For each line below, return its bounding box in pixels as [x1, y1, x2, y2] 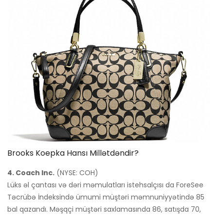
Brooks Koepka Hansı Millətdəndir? [7, 147, 139, 159]
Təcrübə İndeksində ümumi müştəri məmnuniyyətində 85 [7, 192, 204, 202]
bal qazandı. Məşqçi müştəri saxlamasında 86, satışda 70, [7, 204, 201, 215]
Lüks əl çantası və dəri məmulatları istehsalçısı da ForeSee [7, 180, 203, 190]
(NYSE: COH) [54, 168, 98, 178]
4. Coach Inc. [7, 168, 54, 178]
